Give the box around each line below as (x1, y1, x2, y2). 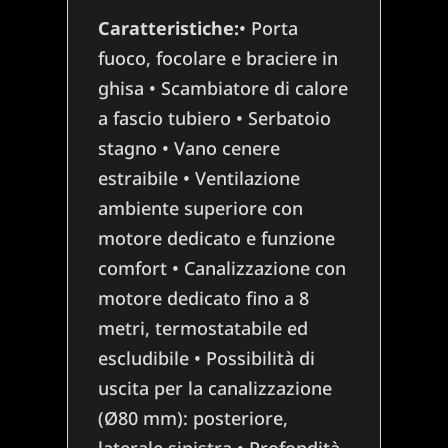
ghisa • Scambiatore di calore (98, 76, 349, 101)
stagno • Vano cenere (98, 136, 281, 161)
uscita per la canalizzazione (98, 376, 333, 401)
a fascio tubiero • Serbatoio (98, 106, 332, 131)
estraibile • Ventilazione (98, 166, 301, 191)
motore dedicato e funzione (98, 226, 336, 251)
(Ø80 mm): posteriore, (98, 406, 289, 431)
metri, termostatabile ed (98, 316, 309, 341)
